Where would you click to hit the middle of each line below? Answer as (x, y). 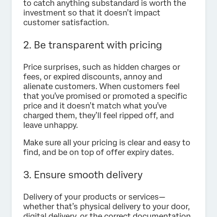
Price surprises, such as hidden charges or (102, 67)
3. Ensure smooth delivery (83, 175)
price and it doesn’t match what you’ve (95, 106)
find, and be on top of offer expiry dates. (99, 152)
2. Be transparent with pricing (93, 45)
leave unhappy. (51, 125)
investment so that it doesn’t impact (92, 13)
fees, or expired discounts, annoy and (93, 77)
